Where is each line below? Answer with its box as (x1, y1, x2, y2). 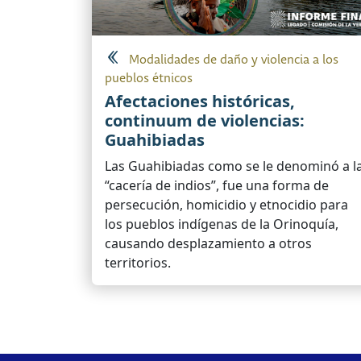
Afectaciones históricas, (105, 90, 295, 113)
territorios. (105, 254, 171, 272)
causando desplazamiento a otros (105, 234, 312, 253)
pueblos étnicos (105, 71, 193, 87)
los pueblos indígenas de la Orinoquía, (105, 215, 338, 234)
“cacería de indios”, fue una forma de (105, 176, 329, 195)
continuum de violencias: (105, 110, 305, 132)
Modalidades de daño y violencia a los (129, 52, 338, 68)
